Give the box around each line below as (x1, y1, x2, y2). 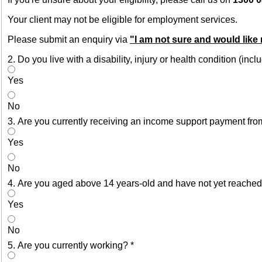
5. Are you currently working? (8, 240, 130, 251)
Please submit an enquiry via (8, 35, 130, 45)
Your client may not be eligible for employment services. (8, 15, 237, 25)
